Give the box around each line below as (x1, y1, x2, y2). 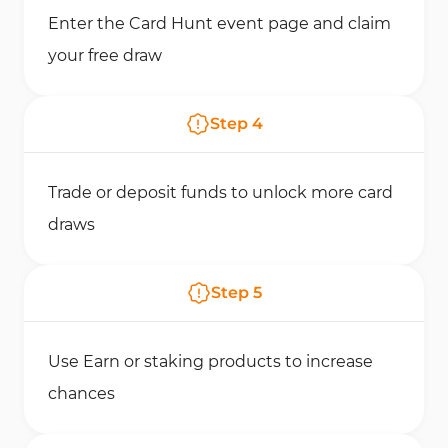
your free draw (48, 46, 162, 65)
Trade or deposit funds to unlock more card (48, 183, 393, 202)
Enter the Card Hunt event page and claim (48, 14, 391, 33)
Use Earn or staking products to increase (48, 352, 373, 371)
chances (48, 384, 115, 403)
